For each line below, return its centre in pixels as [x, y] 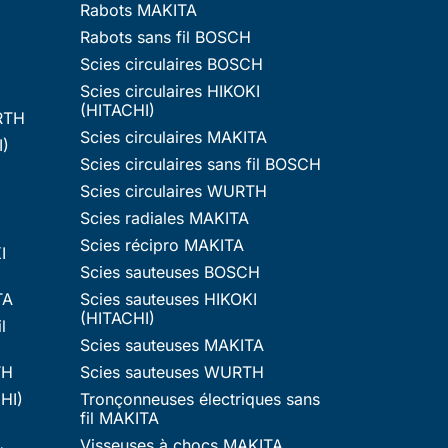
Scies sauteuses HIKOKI [168, 298]
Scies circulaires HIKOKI [170, 90]
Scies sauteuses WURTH [172, 371]
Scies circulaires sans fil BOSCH [200, 163]
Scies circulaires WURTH [173, 190]
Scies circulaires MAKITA [173, 136]
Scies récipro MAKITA [162, 244]
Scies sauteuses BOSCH [170, 271]
